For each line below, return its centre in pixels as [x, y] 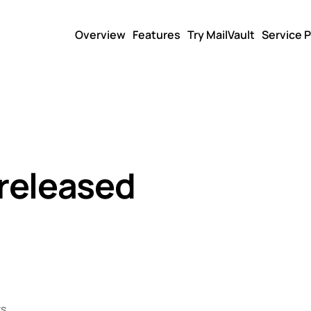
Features [157, 35]
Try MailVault [221, 35]
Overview [100, 35]
